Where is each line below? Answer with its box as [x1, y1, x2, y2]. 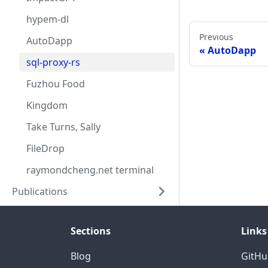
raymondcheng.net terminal [26, 163, 154, 176]
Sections [71, 224, 111, 237]
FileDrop [26, 142, 65, 155]
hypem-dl [26, 13, 69, 26]
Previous [199, 31, 233, 43]
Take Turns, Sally [26, 120, 100, 133]
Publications [12, 185, 68, 198]
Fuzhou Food [26, 77, 85, 90]
